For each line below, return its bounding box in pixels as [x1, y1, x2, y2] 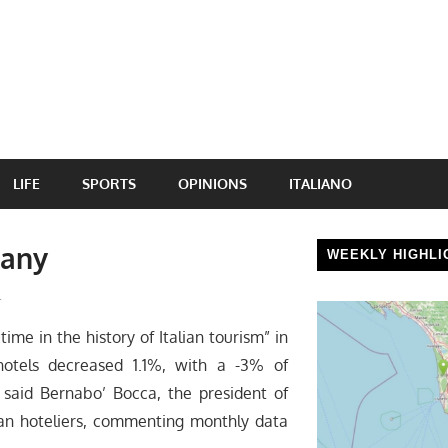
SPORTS [82, 174, 136, 192]
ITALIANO [289, 174, 352, 192]
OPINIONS [178, 174, 247, 192]
